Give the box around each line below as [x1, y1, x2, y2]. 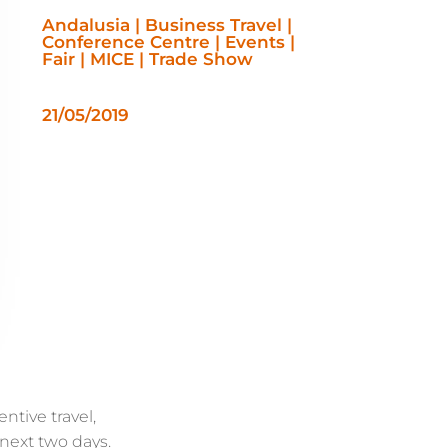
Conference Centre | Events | [42, 31, 296, 52]
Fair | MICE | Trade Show [42, 48, 254, 69]
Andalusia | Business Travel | [42, 14, 293, 35]
